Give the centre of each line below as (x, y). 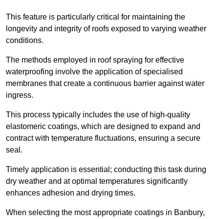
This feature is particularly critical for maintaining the (96, 17)
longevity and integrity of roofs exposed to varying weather (106, 29)
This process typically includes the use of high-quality (98, 115)
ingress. (20, 95)
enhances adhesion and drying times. (71, 193)
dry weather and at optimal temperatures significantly (97, 181)
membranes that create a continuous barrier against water (105, 84)
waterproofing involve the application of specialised (94, 72)
